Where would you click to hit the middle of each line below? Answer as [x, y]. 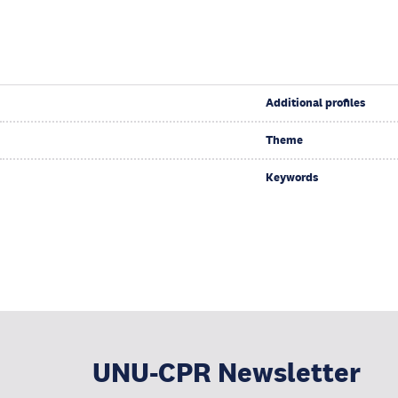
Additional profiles [315, 103]
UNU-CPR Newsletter [227, 373]
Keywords [291, 178]
